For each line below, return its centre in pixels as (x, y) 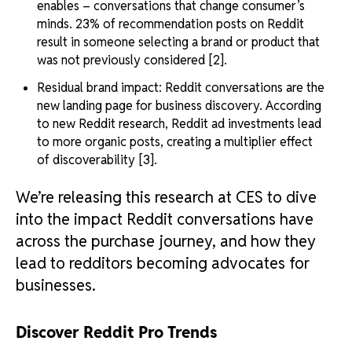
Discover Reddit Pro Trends (116, 332)
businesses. (56, 285)
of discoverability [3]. (97, 159)
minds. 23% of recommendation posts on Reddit (171, 24)
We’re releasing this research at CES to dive (166, 197)
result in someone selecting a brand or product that (179, 42)
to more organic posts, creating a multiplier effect (175, 141)
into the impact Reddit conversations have (165, 219)
